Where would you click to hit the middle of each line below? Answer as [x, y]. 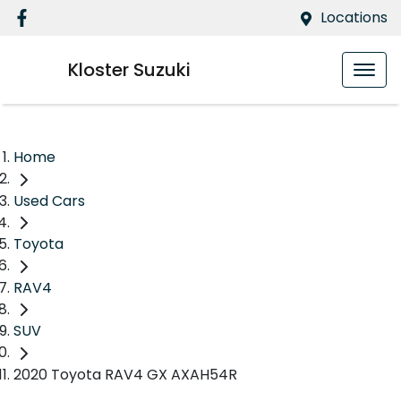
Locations [354, 17]
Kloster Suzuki [129, 70]
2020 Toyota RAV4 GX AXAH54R [125, 375]
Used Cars [49, 200]
